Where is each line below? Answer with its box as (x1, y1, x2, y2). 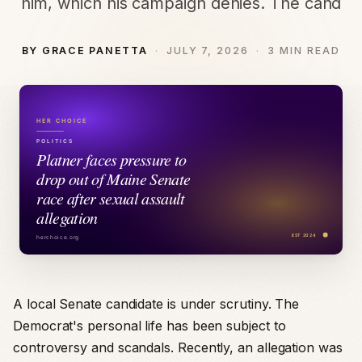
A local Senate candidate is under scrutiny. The (13, 296, 300, 312)
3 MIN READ (267, 44, 341, 57)
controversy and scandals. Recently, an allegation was (13, 339, 343, 356)
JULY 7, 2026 (166, 44, 250, 57)
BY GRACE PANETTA (21, 44, 148, 57)
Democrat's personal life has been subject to (13, 318, 286, 334)
